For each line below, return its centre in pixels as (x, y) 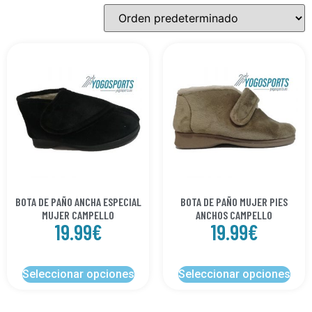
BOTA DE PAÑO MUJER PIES (234, 202)
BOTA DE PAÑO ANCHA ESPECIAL (78, 202)
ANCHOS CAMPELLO (234, 215)
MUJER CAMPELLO (78, 215)
